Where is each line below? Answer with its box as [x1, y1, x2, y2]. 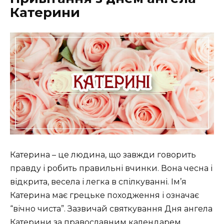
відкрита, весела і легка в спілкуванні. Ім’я [10, 176, 186, 186]
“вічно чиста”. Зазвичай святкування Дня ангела [10, 203, 212, 213]
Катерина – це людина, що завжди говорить [10, 149, 196, 159]
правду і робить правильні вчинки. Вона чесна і [10, 163, 212, 173]
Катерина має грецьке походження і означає [10, 190, 199, 200]
